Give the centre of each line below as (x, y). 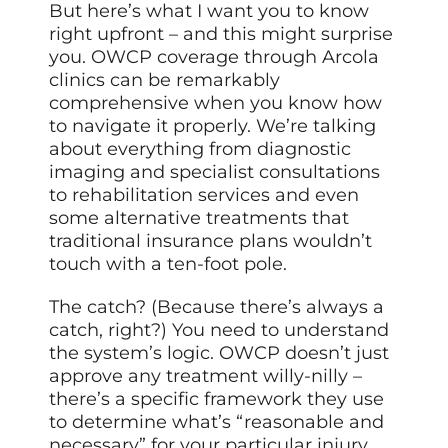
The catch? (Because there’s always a (217, 306)
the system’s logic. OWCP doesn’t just (219, 352)
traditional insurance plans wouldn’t (211, 240)
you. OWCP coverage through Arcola (214, 56)
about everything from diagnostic (200, 148)
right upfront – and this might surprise (221, 33)
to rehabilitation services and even (204, 194)
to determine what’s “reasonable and (217, 421)
